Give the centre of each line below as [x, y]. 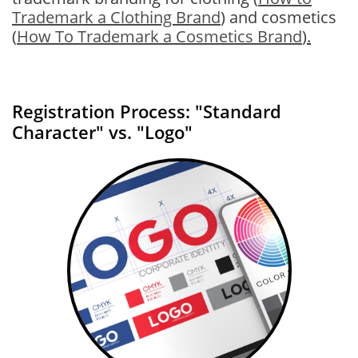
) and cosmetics [278, 17]
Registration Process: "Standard [147, 111]
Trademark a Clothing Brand [116, 17]
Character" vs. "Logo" [102, 132]
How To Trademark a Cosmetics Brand [159, 36]
